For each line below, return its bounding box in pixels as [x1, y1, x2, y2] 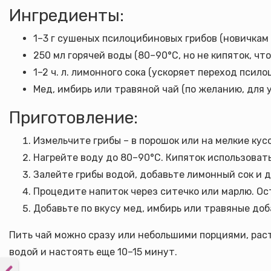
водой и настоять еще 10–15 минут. [9, 246, 177, 258]
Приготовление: [9, 108, 138, 128]
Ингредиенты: [9, 5, 124, 25]
